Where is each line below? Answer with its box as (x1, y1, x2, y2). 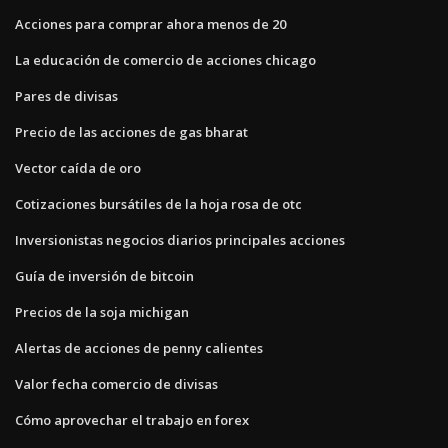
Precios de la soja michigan (15, 302, 189, 321)
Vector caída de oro (15, 158, 141, 177)
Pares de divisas (15, 86, 118, 105)
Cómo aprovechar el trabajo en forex (15, 410, 249, 429)
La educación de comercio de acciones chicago (15, 50, 316, 69)
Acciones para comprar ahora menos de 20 (15, 14, 286, 33)
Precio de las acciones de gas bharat (15, 122, 248, 141)
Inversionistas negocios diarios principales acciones (15, 230, 345, 249)
